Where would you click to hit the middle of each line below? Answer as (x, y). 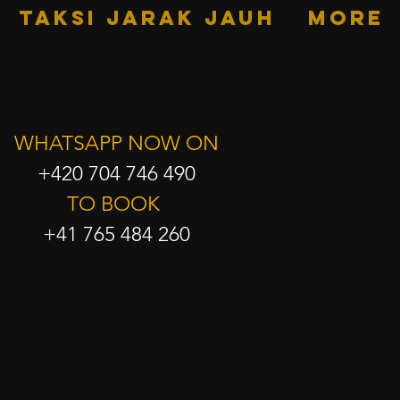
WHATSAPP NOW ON (116, 143)
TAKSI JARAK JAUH (147, 18)
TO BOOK (116, 204)
